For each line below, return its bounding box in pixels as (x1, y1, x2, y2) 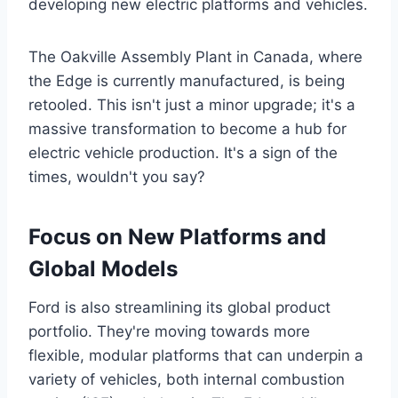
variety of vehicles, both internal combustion (28, 370, 345, 388)
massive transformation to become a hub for (28, 120, 346, 138)
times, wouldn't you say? (28, 168, 205, 186)
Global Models (28, 256, 178, 282)
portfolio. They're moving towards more (28, 322, 310, 340)
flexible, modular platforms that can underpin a (28, 346, 363, 364)
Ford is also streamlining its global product (28, 298, 330, 316)
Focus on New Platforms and (28, 224, 326, 250)
